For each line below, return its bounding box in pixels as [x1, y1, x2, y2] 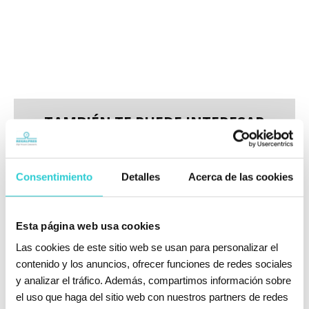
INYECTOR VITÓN [175, 186, 277, 203]
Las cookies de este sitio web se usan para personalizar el [16, 241, 278, 253]
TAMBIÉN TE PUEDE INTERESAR [44, 112, 265, 132]
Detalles [121, 170, 160, 183]
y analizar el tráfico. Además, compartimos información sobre [16, 274, 291, 286]
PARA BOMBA [175, 201, 254, 218]
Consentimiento [16, 170, 92, 183]
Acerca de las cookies [188, 170, 293, 183]
